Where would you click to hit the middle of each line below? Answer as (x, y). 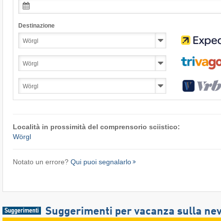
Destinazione (36, 25)
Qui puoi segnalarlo (101, 162)
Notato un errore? (41, 162)
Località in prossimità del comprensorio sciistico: (96, 127)
